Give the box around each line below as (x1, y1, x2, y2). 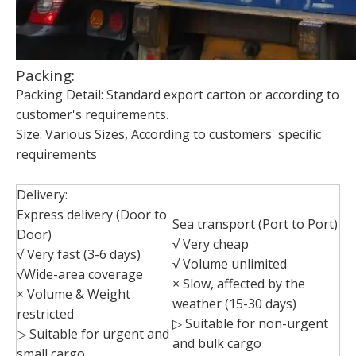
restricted (17, 305, 74, 323)
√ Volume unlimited (172, 255, 287, 273)
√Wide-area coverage (17, 265, 143, 284)
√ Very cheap (172, 235, 249, 253)
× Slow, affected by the (172, 275, 305, 293)
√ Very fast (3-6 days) (17, 246, 141, 264)
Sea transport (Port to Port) (172, 215, 338, 234)
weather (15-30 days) (172, 295, 296, 313)
